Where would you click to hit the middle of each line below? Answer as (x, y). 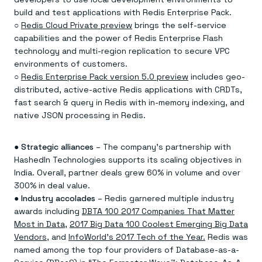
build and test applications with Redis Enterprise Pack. (123, 12)
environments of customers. (71, 64)
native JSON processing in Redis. (80, 115)
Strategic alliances (57, 147)
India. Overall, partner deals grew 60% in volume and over (127, 173)
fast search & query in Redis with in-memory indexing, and (129, 102)
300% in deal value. (52, 185)
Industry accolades (58, 198)
